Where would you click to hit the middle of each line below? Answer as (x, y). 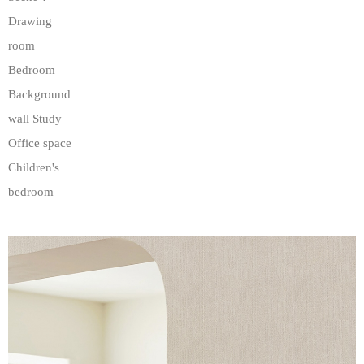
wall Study (35, 119)
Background (39, 94)
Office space (40, 143)
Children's (34, 167)
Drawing (30, 21)
